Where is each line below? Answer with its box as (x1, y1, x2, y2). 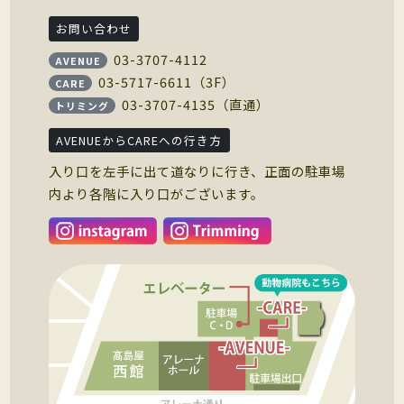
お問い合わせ (56, 20, 133, 38)
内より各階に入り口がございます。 (48, 183, 265, 203)
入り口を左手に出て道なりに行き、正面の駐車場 (48, 161, 346, 180)
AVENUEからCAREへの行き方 (56, 131, 223, 149)
